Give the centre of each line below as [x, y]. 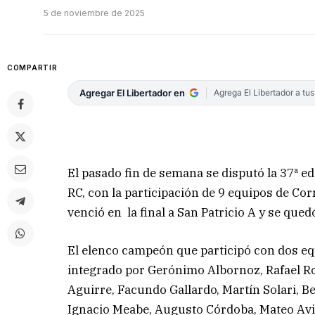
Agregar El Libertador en [133, 93]
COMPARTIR [32, 68]
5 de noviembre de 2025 [94, 13]
